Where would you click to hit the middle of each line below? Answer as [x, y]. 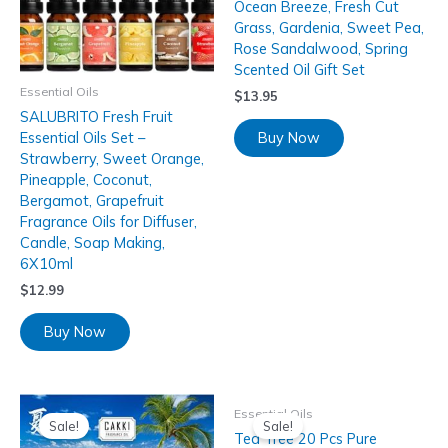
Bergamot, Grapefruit [92, 201]
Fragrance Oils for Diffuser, [108, 222]
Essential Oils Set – [82, 138]
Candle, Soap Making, [92, 243]
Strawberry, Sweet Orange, [112, 159]
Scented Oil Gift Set [299, 70]
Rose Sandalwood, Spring [321, 49]
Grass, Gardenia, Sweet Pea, [329, 28]
